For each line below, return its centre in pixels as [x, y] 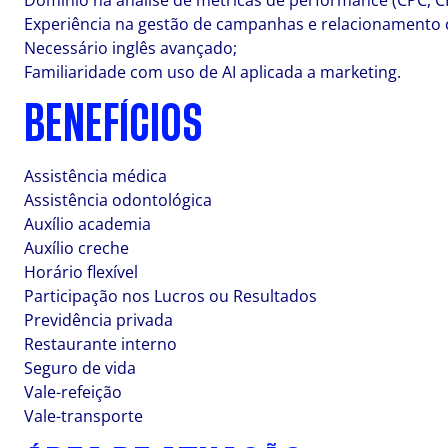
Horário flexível [81, 272]
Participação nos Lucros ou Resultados [170, 296]
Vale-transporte [83, 416]
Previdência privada [98, 320]
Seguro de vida [80, 368]
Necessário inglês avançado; [130, 48]
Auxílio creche [76, 248]
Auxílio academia [87, 224]
